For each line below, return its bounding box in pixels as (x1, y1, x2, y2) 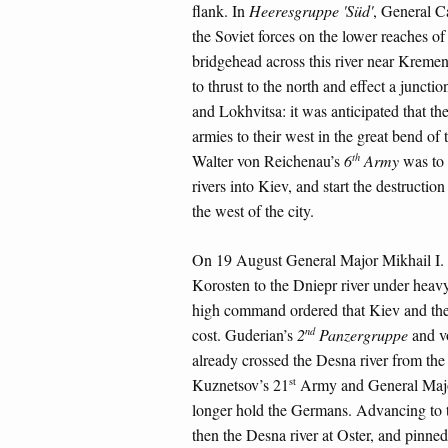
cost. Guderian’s (192, 324, 297, 346)
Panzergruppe (315, 324, 408, 346)
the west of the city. (192, 200, 314, 222)
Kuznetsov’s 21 (192, 374, 289, 396)
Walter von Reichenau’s (192, 150, 344, 172)
